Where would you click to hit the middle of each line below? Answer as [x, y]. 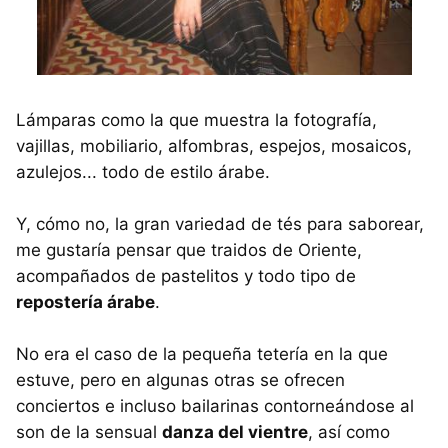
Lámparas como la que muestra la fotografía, [196, 120]
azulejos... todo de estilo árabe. [143, 172]
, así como [349, 432]
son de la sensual [89, 432]
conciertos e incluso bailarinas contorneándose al [215, 406]
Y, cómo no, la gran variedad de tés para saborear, [220, 224]
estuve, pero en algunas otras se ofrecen [180, 380]
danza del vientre [235, 432]
